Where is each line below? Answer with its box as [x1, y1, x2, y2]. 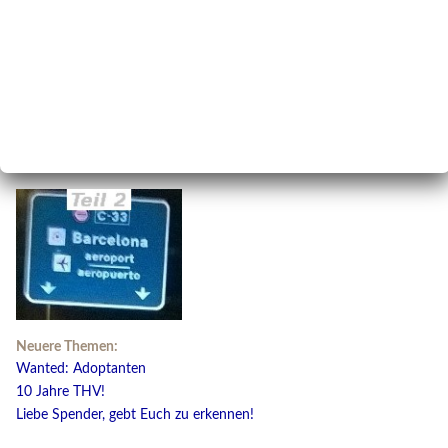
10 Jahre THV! [16, 384, 105, 400]
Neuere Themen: [16, 339, 118, 355]
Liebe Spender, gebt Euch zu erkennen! [16, 407, 254, 423]
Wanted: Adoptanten [16, 361, 146, 377]
